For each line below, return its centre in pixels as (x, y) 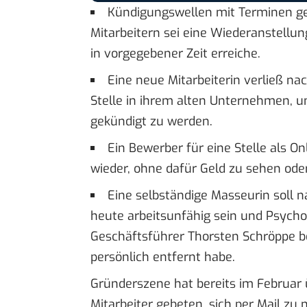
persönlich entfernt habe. (163, 257)
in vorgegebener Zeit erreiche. (175, 53)
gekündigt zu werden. (151, 121)
